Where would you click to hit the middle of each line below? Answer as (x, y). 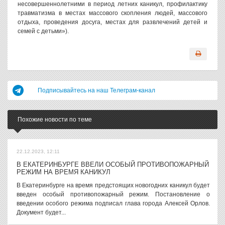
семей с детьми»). (43, 31)
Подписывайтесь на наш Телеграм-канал (96, 90)
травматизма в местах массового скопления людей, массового (113, 13)
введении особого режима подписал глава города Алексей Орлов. (113, 203)
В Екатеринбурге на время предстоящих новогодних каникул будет (113, 185)
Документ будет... (41, 212)
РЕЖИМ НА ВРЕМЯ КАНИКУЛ (64, 172)
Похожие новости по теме (55, 120)
